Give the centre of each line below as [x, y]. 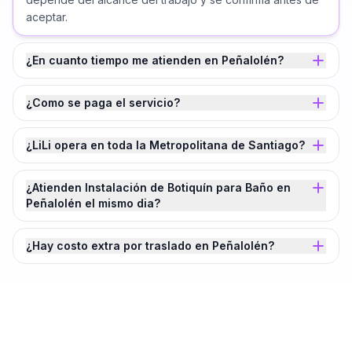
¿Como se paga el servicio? [103, 103]
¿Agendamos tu [83, 330]
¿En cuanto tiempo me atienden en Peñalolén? [155, 60]
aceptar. [47, 17]
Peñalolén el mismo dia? [93, 203]
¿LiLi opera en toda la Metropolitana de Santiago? [165, 145]
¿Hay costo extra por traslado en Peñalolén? [150, 246]
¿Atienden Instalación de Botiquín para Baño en [158, 187]
